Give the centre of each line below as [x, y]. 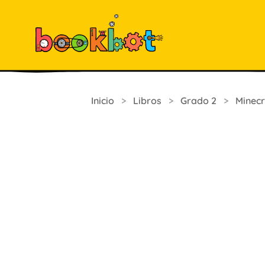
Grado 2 [198, 101]
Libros [147, 101]
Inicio [103, 101]
